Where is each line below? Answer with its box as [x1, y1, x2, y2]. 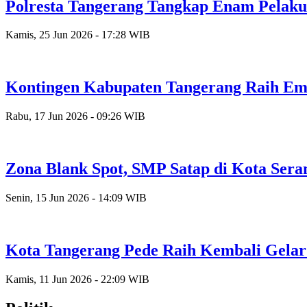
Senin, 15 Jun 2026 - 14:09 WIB [5, 192, 147, 204]
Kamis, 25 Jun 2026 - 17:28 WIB [5, 29, 150, 41]
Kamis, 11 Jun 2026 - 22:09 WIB [5, 273, 149, 285]
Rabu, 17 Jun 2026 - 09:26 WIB [5, 110, 145, 123]
